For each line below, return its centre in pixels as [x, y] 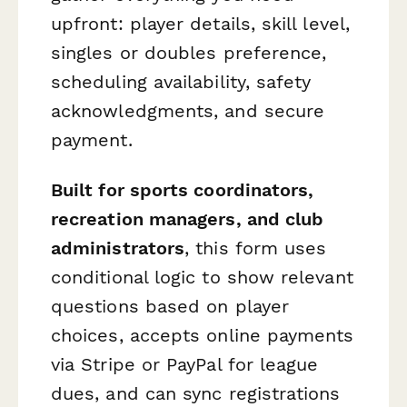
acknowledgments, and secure [188, 110]
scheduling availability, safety [181, 81]
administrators [118, 248]
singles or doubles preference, [189, 52]
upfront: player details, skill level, [200, 23]
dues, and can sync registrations [196, 393]
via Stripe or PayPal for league [185, 364]
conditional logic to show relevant [202, 277]
